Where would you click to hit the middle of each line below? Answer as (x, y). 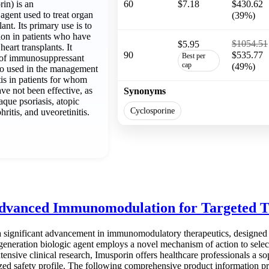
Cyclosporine (153, 110)
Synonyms (145, 91)
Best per (194, 56)
